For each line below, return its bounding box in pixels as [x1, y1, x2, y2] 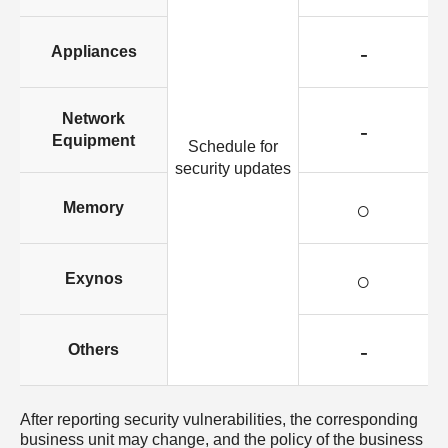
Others [68, 341, 119, 359]
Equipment [52, 132, 135, 150]
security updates [175, 160, 291, 178]
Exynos [64, 270, 123, 288]
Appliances [50, 43, 137, 61]
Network [62, 110, 125, 128]
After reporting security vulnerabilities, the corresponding [20, 411, 418, 429]
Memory [63, 199, 124, 217]
